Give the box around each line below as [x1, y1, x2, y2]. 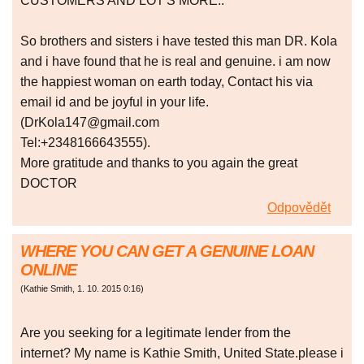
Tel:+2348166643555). [20, 136, 150, 150]
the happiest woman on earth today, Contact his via [20, 75, 313, 89]
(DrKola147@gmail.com [20, 115, 159, 130]
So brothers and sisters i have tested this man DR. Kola [20, 34, 337, 49]
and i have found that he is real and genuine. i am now [20, 54, 331, 69]
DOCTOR [20, 176, 77, 191]
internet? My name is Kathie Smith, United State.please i [20, 346, 344, 361]
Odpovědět [267, 201, 331, 215]
